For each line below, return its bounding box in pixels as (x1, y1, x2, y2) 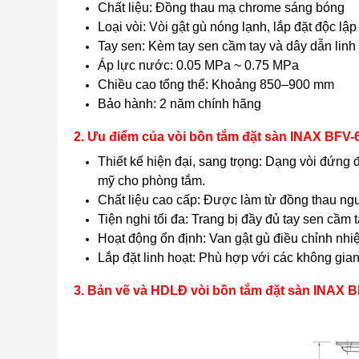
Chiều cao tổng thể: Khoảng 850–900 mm (98, 78, 334, 91)
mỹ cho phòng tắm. (98, 174, 205, 188)
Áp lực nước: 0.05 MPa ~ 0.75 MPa (98, 58, 299, 72)
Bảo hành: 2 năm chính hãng (98, 97, 261, 111)
